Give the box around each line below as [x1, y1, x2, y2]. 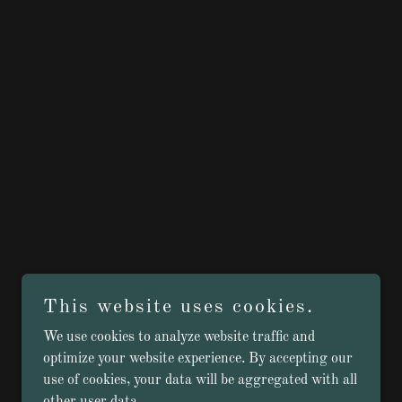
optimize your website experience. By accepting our [43, 352, 353, 366]
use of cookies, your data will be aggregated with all [43, 373, 357, 388]
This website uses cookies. [43, 297, 314, 317]
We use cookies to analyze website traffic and [43, 330, 315, 345]
